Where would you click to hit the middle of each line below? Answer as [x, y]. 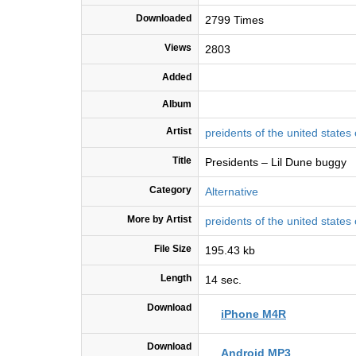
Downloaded [164, 19]
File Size [173, 249]
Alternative [232, 192]
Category [170, 190]
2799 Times [234, 20]
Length [176, 279]
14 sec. [223, 280]
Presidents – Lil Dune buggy [276, 163]
